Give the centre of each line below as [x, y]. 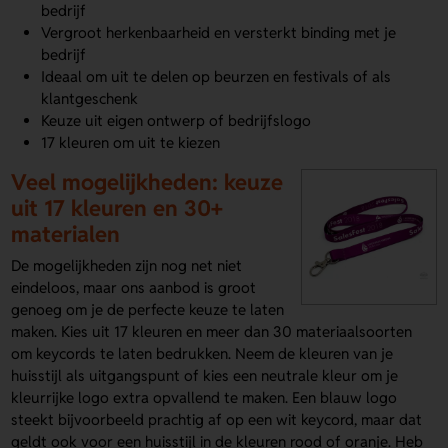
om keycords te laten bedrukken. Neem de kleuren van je [202, 353]
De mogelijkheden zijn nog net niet [127, 265]
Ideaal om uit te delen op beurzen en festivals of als [216, 77]
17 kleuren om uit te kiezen [131, 143]
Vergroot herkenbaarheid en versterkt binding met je [219, 33]
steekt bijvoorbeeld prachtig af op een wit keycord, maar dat [217, 419]
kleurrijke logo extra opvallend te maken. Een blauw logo [204, 397]
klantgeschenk [90, 99]
